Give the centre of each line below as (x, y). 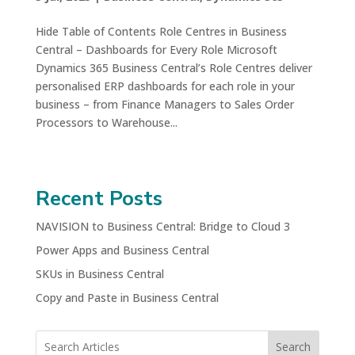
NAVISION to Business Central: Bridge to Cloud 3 (162, 227)
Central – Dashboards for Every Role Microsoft (156, 50)
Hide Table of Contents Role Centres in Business (161, 32)
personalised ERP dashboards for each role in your (165, 86)
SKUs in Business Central (99, 274)
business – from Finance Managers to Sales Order (164, 105)
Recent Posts (99, 199)
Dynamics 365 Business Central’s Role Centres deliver (174, 68)
